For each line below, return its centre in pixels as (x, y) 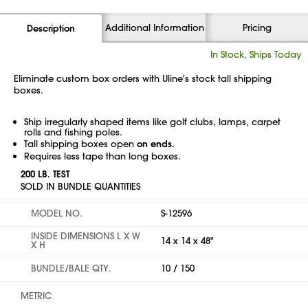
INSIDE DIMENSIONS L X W (86, 235)
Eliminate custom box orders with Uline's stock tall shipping (143, 78)
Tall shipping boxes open (80, 143)
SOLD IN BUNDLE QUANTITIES (80, 186)
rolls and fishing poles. (73, 132)
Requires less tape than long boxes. (102, 156)
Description (51, 28)
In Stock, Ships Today (256, 54)
